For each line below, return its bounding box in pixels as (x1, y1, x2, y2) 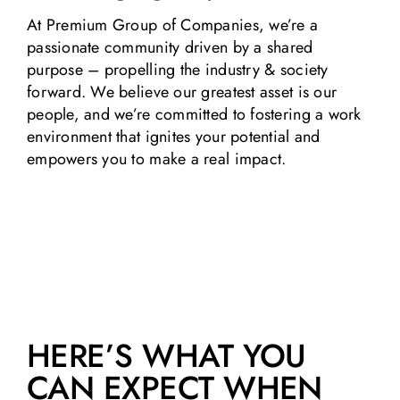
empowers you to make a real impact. (26, 147, 287, 171)
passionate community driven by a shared (26, 36, 313, 60)
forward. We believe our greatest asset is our (26, 80, 337, 104)
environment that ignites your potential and (26, 125, 321, 149)
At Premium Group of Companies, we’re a (26, 13, 319, 37)
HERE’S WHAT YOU (26, 332, 306, 380)
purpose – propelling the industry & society (26, 58, 329, 82)
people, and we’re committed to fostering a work (26, 103, 362, 127)
